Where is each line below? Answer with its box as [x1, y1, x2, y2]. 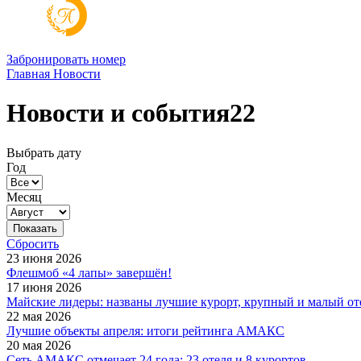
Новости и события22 [6, 98, 255, 128]
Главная [6, 67, 50, 81]
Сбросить [6, 236, 59, 251]
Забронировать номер [6, 52, 126, 66]
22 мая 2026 [6, 309, 71, 323]
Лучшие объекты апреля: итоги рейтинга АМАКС [6, 323, 284, 338]
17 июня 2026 [6, 280, 81, 294]
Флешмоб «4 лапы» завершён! [6, 265, 172, 280]
